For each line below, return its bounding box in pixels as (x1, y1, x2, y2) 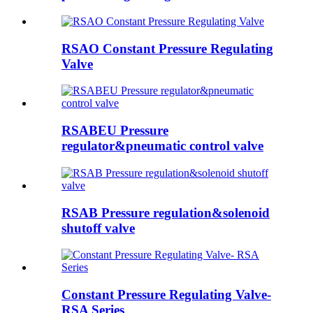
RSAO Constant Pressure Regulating (61, 41, 273, 56)
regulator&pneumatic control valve (61, 138, 263, 154)
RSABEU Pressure (61, 123, 168, 138)
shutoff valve (61, 220, 135, 235)
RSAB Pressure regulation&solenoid (61, 205, 270, 220)
